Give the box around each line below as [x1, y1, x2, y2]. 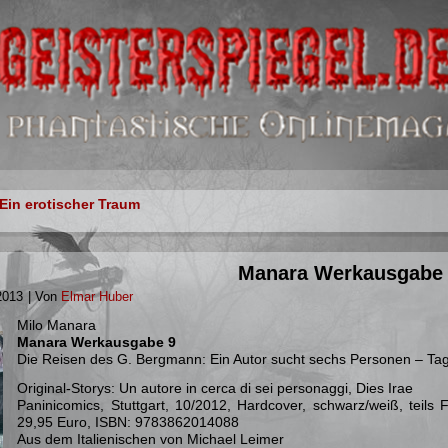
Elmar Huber [61, 289, 134, 304]
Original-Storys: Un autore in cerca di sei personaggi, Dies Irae [17, 380, 414, 396]
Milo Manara [17, 317, 97, 333]
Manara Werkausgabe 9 [17, 334, 177, 350]
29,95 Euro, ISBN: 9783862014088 [17, 414, 240, 430]
